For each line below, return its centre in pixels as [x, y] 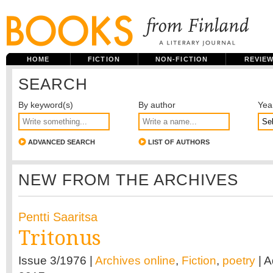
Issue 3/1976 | [57, 261]
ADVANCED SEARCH [61, 142]
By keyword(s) [46, 105]
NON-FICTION [182, 59]
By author [157, 105]
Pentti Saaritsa [58, 217]
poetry [239, 261]
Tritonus [60, 238]
